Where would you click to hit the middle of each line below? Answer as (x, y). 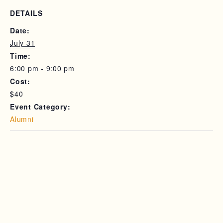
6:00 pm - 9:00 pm (42, 68)
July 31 (23, 43)
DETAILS (26, 13)
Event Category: (40, 107)
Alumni (22, 119)
